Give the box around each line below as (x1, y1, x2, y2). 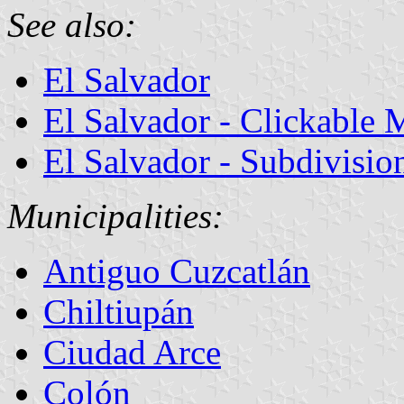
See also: (7, 5, 136, 44)
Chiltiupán (43, 291, 194, 331)
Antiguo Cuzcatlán (43, 251, 310, 290)
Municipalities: (7, 196, 224, 235)
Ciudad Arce (43, 332, 221, 372)
